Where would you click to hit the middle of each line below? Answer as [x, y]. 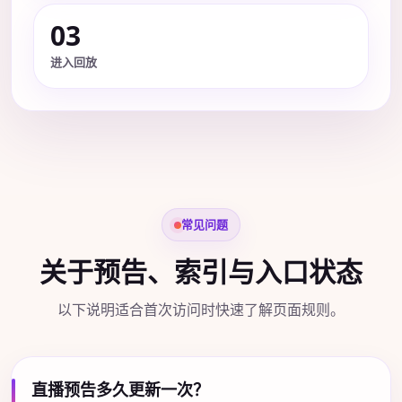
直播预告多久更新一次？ [120, 389]
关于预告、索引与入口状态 [201, 271]
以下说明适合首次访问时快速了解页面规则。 [201, 310]
